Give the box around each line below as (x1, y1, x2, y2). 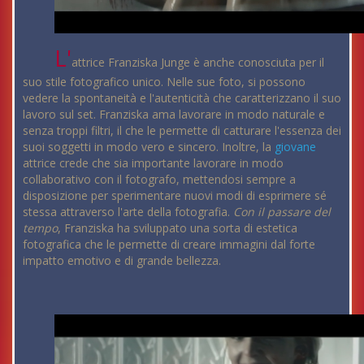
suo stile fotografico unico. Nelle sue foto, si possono (23, 74, 305, 90)
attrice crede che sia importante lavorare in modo (23, 155, 284, 171)
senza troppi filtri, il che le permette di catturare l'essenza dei (23, 123, 341, 139)
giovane (275, 139, 316, 155)
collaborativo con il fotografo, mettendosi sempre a (23, 171, 296, 188)
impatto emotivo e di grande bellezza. (23, 253, 221, 269)
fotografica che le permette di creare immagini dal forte (23, 236, 315, 253)
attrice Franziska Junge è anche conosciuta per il (71, 54, 325, 71)
